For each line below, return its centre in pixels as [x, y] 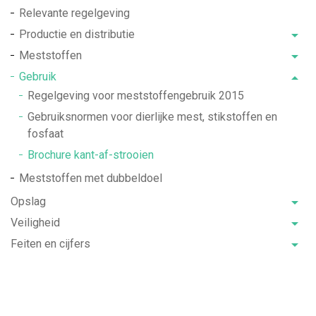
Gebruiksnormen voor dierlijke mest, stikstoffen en [152, 117]
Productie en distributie [77, 35]
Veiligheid [35, 223]
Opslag [28, 202]
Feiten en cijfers [50, 244]
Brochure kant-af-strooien [91, 155]
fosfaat [45, 134]
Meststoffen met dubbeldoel [91, 178]
